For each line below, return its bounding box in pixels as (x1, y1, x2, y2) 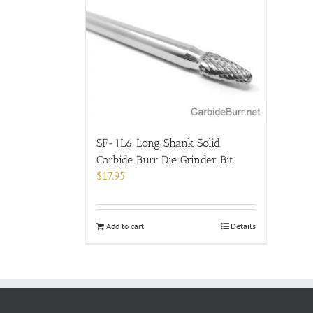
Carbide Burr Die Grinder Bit (96, 152, 233, 166)
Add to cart (106, 220, 144, 231)
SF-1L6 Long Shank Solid (96, 136, 220, 150)
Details (231, 220, 256, 231)
